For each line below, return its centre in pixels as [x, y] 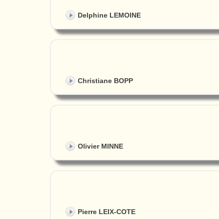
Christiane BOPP [105, 81]
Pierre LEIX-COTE [107, 212]
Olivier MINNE [100, 146]
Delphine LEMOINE [109, 15]
